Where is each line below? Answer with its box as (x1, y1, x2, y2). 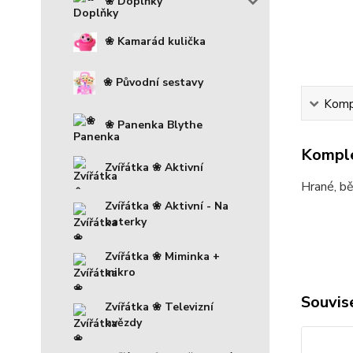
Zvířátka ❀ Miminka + (105, 248, 220, 264)
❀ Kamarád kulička (105, 34, 206, 50)
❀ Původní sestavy (102, 74, 203, 90)
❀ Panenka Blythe (105, 117, 203, 132)
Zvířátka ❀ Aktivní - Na (105, 198, 229, 214)
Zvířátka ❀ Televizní (105, 299, 214, 314)
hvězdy (105, 314, 142, 330)
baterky (105, 214, 147, 229)
